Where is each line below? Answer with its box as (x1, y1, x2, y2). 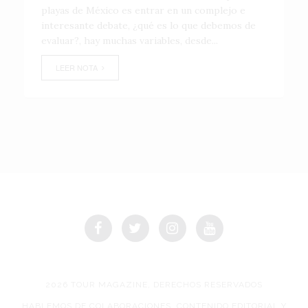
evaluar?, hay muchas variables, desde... (41, 34, 218, 47)
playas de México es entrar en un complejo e (41, 4, 245, 16)
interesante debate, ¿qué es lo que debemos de (41, 19, 256, 32)
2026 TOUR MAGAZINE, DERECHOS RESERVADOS (45, 280, 263, 289)
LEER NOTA (56, 62, 102, 73)
